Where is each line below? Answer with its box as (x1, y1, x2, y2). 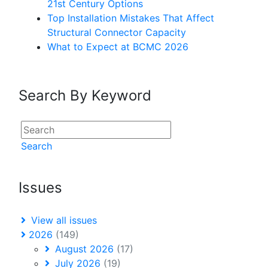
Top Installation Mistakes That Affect (47, 12, 214, 25)
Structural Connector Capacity (47, 26, 186, 39)
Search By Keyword (19, 87, 151, 105)
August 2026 (52, 243, 117, 255)
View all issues (28, 214, 97, 227)
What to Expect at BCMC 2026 (47, 41, 188, 53)
